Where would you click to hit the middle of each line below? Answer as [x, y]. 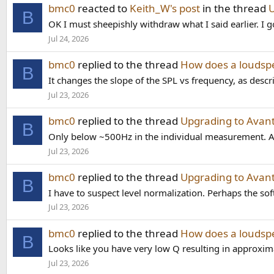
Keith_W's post [165, 9]
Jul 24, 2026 [68, 38]
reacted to [102, 9]
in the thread [234, 9]
